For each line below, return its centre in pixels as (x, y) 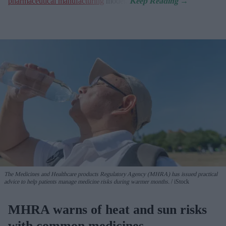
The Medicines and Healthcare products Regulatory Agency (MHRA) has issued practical (111, 174)
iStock (181, 181)
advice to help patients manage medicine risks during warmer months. (87, 181)
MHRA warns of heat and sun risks (107, 209)
